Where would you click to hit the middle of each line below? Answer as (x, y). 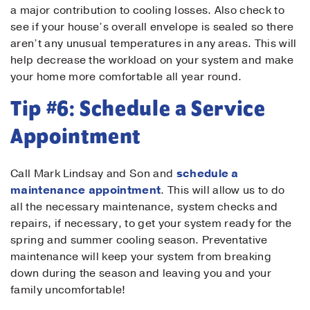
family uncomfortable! (68, 290)
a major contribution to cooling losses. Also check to (147, 10)
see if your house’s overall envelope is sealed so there (152, 27)
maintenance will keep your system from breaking (141, 257)
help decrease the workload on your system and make (152, 60)
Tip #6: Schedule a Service (138, 110)
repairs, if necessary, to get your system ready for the (151, 224)
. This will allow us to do (223, 190)
